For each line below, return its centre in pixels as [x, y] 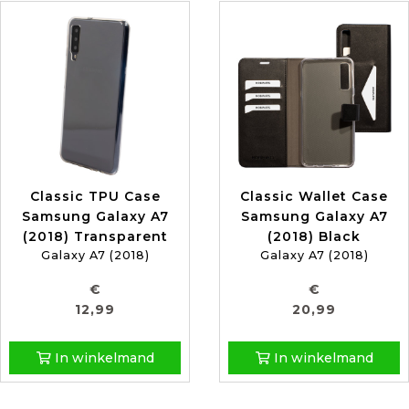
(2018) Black [314, 237]
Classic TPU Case [95, 197]
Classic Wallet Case [314, 197]
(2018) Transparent [95, 237]
